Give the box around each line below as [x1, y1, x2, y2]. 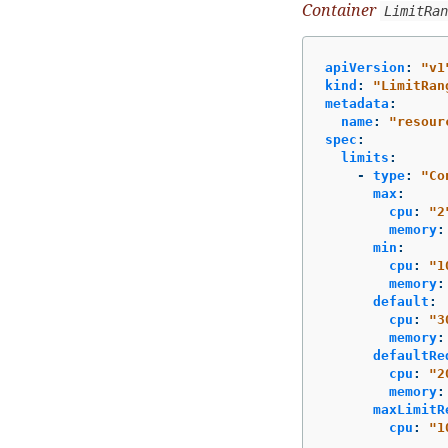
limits [341, 150, 389, 166]
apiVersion [325, 60, 405, 76]
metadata [325, 96, 389, 112]
